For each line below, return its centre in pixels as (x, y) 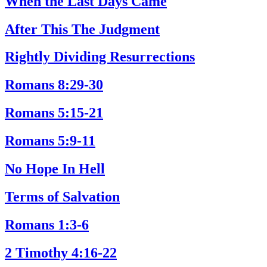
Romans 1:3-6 (47, 224)
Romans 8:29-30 (54, 85)
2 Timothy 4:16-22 (61, 252)
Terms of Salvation (62, 196)
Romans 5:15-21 (54, 113)
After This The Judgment (82, 29)
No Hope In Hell (55, 169)
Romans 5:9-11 (50, 141)
